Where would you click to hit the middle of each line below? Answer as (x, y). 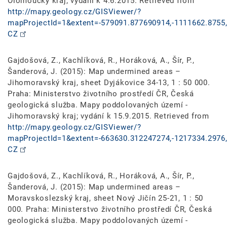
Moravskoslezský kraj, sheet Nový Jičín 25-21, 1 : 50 (105, 198)
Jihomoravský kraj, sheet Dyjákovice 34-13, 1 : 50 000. (109, 82)
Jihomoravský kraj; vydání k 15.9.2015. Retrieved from (108, 116)
